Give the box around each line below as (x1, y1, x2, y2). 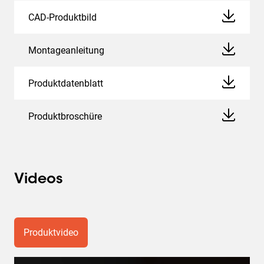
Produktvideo (24, 227, 78, 238)
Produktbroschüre (28, 110, 102, 122)
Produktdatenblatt (28, 77, 103, 89)
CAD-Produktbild (28, 11, 97, 23)
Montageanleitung (28, 44, 104, 56)
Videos (14, 173, 63, 187)
